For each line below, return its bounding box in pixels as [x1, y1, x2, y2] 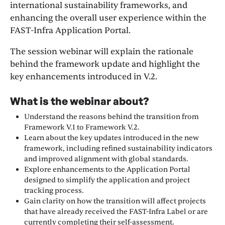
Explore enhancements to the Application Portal [24, 164, 190, 174]
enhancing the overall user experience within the [10, 12, 206, 23]
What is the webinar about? [10, 94, 149, 107]
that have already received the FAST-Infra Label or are [24, 206, 208, 216]
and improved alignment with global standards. [24, 154, 188, 164]
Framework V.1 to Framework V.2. [24, 122, 140, 132]
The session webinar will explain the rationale [10, 46, 193, 57]
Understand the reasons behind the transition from [24, 111, 199, 122]
